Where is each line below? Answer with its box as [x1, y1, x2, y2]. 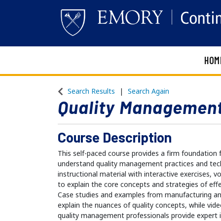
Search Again [128, 86, 169, 96]
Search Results [68, 86, 115, 96]
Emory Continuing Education [65, 60, 201, 74]
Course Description [58, 129, 172, 146]
